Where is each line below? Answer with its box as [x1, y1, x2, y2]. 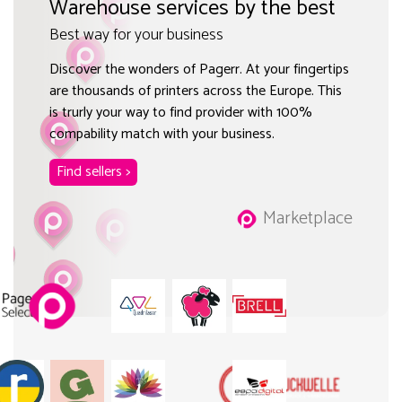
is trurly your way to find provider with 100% [49, 100, 312, 125]
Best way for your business [49, 21, 223, 48]
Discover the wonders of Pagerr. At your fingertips [49, 57, 349, 82]
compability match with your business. [49, 121, 275, 146]
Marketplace [263, 203, 353, 233]
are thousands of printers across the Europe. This [49, 78, 342, 103]
